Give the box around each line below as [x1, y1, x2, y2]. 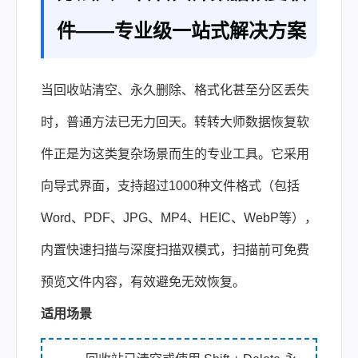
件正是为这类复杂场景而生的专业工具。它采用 [41, 147, 309, 161]
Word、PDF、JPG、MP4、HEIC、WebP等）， [41, 211, 317, 225]
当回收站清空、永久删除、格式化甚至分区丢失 [41, 83, 309, 97]
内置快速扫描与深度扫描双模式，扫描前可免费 [41, 243, 309, 257]
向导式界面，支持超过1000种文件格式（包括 [41, 179, 300, 193]
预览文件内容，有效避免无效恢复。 [41, 275, 245, 288]
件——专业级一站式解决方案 [57, 20, 306, 42]
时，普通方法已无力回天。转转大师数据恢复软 [41, 115, 309, 129]
